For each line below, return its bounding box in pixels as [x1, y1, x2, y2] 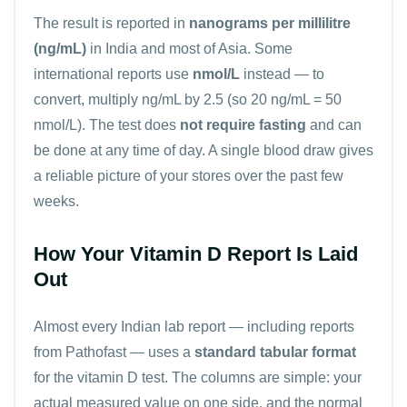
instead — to [240, 65, 324, 82]
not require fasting [180, 116, 306, 133]
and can [306, 116, 362, 133]
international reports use [34, 65, 193, 82]
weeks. [34, 193, 79, 209]
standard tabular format [194, 343, 356, 360]
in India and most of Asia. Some [86, 40, 293, 56]
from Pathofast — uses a [34, 343, 194, 360]
